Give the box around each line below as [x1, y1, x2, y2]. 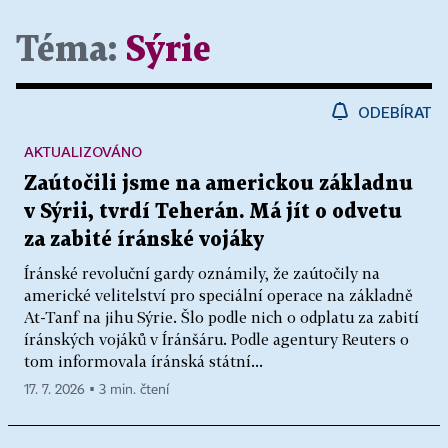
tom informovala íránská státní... [24, 352, 263, 371]
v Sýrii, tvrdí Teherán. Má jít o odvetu [24, 202, 402, 223]
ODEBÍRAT [358, 103, 432, 122]
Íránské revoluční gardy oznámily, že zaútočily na [24, 264, 380, 283]
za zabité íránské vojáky [24, 230, 264, 251]
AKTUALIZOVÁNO [24, 143, 142, 161]
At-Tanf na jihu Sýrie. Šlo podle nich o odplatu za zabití [24, 308, 419, 327]
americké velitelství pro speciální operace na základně [24, 286, 413, 305]
